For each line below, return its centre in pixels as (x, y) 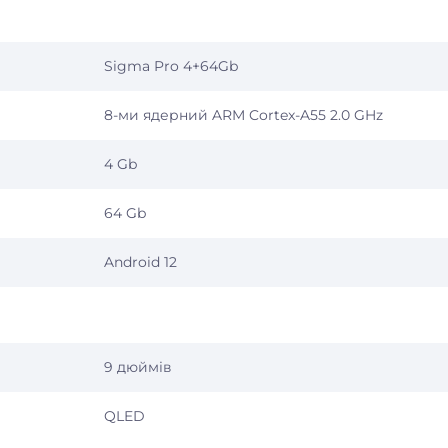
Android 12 (140, 262)
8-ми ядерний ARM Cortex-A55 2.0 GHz (243, 115)
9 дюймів (138, 367)
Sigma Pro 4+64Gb (171, 66)
